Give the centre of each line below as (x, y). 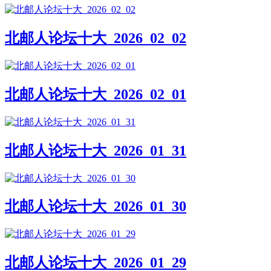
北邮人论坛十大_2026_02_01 (96, 94)
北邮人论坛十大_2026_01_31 (96, 150)
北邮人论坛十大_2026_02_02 (96, 38)
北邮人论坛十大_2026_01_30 (96, 207)
